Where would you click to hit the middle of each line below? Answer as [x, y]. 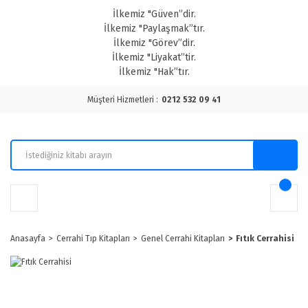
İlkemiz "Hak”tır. [154, 72]
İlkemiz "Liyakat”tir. [154, 57]
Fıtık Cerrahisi [265, 239]
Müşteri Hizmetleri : [123, 100]
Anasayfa [28, 239]
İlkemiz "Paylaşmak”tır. [154, 29]
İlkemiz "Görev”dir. [154, 43]
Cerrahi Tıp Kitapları [93, 239]
